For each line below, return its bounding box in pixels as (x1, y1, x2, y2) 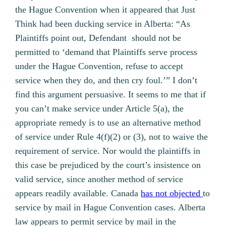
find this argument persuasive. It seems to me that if (15, 89, 206, 100)
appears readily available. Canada (15, 188, 141, 199)
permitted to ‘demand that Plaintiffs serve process (15, 47, 198, 58)
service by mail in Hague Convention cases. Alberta (15, 202, 206, 213)
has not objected (141, 188, 203, 199)
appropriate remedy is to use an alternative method (15, 118, 201, 128)
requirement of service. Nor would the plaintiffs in (15, 146, 201, 156)
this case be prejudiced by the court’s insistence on (15, 160, 201, 171)
